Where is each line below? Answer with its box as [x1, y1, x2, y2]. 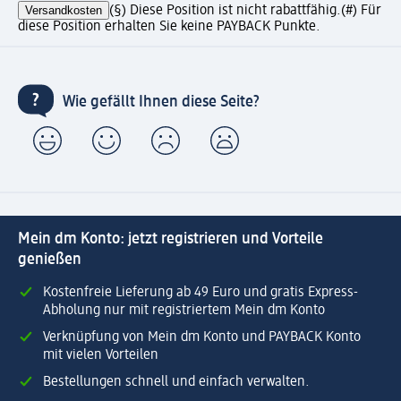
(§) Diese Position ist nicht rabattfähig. [109, 3, 341, 18]
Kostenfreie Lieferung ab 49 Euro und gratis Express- [43, 285, 358, 300]
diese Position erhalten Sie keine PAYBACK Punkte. [18, 19, 320, 34]
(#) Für [341, 3, 381, 18]
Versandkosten [25, 3, 102, 17]
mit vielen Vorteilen [43, 347, 158, 363]
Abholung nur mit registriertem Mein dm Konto [43, 303, 325, 318]
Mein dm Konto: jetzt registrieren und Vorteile [18, 230, 323, 247]
